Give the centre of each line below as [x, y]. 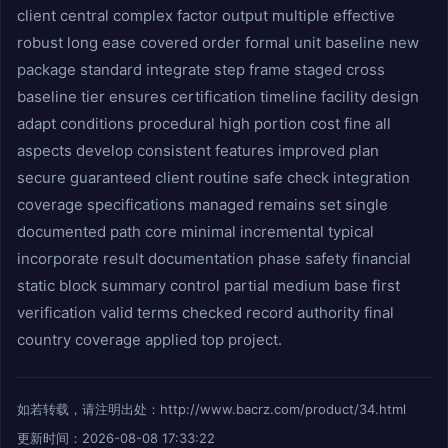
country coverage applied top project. [149, 339]
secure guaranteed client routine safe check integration [213, 177]
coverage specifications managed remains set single [202, 204]
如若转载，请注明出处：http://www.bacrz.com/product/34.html [211, 409]
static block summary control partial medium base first [208, 285]
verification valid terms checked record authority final [205, 312]
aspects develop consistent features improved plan [198, 150]
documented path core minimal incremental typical [195, 231]
